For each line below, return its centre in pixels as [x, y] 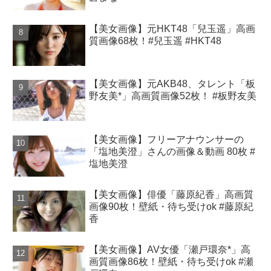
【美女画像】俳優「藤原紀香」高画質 [171, 194]
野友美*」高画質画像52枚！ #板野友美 [173, 96]
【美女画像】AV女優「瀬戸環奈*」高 [170, 250]
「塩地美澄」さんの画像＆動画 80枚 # [172, 151]
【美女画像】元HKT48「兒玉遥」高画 [172, 28]
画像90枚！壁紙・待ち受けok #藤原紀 [171, 207]
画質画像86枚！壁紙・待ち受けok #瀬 [171, 262]
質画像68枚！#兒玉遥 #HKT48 [155, 41]
